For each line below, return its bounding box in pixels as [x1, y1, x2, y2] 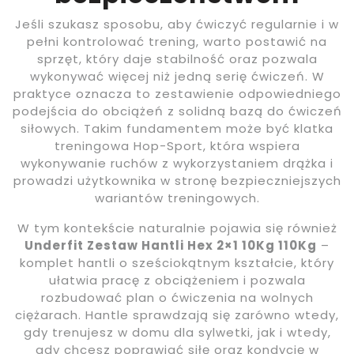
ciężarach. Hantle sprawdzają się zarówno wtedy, [15, 307, 339, 323]
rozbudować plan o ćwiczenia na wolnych [40, 289, 314, 306]
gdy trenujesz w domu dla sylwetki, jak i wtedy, [23, 324, 331, 341]
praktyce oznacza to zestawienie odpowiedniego [13, 85, 341, 102]
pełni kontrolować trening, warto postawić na [27, 33, 327, 50]
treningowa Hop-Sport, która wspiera [54, 137, 300, 154]
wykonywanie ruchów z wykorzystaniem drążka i [21, 155, 333, 171]
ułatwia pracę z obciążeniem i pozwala [48, 272, 306, 288]
